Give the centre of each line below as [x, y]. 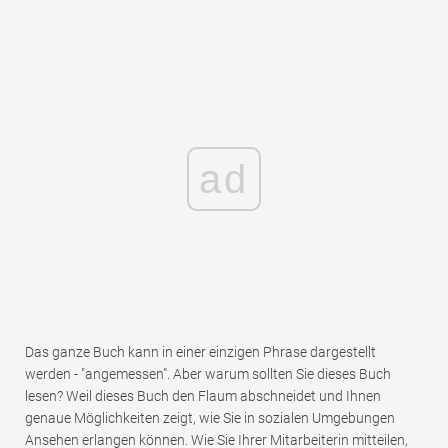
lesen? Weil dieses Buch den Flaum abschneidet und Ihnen [203, 396]
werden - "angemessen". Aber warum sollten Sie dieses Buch [208, 374]
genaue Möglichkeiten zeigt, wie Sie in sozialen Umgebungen [210, 418]
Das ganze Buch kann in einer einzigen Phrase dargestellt [200, 352]
